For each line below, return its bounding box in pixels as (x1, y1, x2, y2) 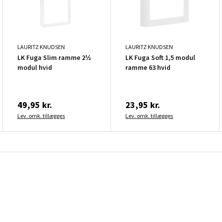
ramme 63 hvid (125, 62, 171, 72)
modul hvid (17, 62, 52, 72)
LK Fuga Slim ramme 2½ (17, 53, 91, 62)
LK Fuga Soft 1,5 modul (125, 53, 196, 62)
